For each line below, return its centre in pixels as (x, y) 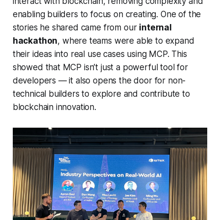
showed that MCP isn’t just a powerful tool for (100, 68)
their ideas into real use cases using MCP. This (100, 54)
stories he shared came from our (76, 28)
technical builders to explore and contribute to (101, 94)
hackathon (35, 41)
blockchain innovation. (54, 107)
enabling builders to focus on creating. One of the (107, 14)
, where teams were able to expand (126, 41)
